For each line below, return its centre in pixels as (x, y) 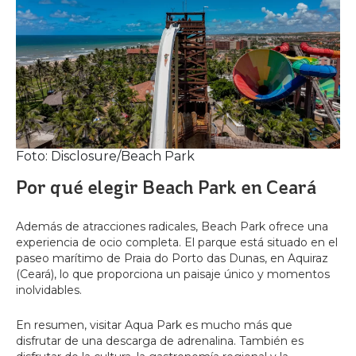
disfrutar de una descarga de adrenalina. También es (160, 341)
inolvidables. (49, 290)
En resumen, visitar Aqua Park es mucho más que (154, 325)
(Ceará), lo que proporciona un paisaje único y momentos (173, 275)
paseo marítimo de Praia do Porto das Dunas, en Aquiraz (172, 259)
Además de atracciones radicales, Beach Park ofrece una (172, 227)
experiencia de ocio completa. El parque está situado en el (177, 243)
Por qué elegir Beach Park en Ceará (166, 188)
